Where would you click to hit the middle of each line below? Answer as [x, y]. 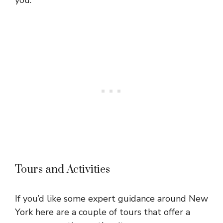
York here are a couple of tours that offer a [103, 212]
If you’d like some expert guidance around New [111, 198]
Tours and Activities [62, 169]
